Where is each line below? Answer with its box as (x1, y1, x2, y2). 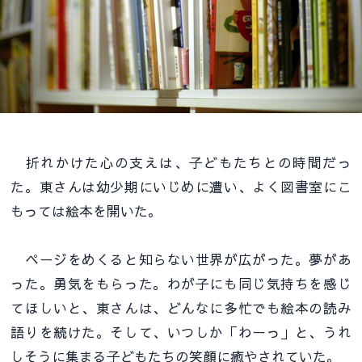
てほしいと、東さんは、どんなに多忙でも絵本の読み (11, 298, 351, 318)
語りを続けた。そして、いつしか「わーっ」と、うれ (11, 322, 351, 343)
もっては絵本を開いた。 (11, 201, 162, 221)
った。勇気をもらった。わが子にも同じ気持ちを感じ (11, 274, 351, 294)
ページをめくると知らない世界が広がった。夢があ (11, 250, 351, 270)
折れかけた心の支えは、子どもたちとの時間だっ (11, 153, 351, 173)
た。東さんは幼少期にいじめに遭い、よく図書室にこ (11, 177, 351, 197)
